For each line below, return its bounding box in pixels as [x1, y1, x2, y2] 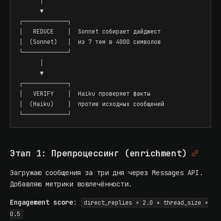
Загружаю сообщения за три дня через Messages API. [10, 168, 203, 178]
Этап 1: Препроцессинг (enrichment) [10, 147, 187, 159]
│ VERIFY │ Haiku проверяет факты [19, 90, 150, 98]
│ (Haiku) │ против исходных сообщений [19, 100, 164, 108]
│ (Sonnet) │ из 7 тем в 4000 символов [19, 38, 161, 46]
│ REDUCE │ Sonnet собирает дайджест [19, 28, 161, 36]
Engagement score [10, 198, 73, 207]
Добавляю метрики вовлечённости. [10, 180, 132, 189]
